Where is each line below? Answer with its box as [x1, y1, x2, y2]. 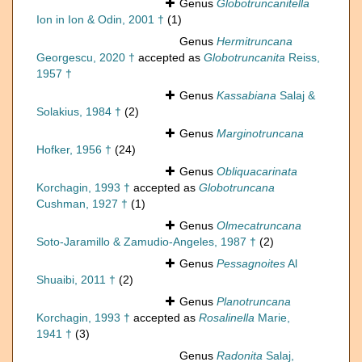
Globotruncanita [204, 51, 285, 65]
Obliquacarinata [217, 165, 297, 179]
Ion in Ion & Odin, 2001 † [36, 13, 164, 27]
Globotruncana [199, 181, 275, 195]
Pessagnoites [217, 257, 285, 271]
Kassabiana [217, 89, 276, 103]
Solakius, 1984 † [36, 105, 121, 119]
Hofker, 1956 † [36, 143, 112, 157]
